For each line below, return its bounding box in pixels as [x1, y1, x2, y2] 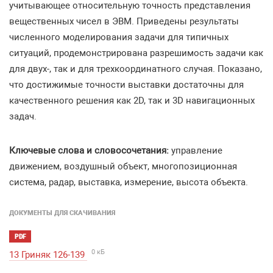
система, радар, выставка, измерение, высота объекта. [9, 177, 248, 188]
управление [169, 145, 222, 156]
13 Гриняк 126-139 [9, 249, 87, 260]
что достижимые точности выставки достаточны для [9, 79, 244, 90]
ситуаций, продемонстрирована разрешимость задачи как [9, 48, 263, 58]
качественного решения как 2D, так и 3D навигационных [9, 95, 255, 106]
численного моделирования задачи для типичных [9, 32, 229, 43]
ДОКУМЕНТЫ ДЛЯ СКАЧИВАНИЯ [9, 209, 115, 217]
